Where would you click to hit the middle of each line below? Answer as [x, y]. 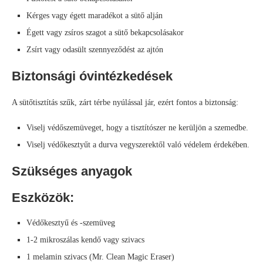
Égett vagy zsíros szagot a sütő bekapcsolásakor [105, 33]
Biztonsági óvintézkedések [92, 76]
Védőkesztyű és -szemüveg [71, 223]
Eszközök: [43, 198]
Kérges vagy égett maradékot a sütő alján [95, 16]
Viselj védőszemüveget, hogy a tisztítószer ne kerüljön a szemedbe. [137, 128]
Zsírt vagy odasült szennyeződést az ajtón [95, 50]
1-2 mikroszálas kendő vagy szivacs [85, 240]
